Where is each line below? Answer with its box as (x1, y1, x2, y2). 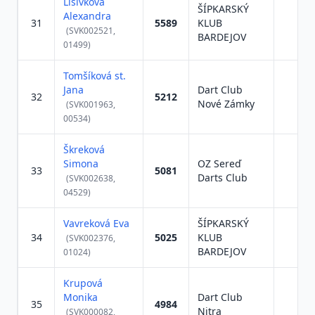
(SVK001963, (66, 98, 115, 110)
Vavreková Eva (63, 217, 129, 230)
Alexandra (63, 9, 111, 22)
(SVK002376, (66, 232, 115, 244)
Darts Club (198, 171, 247, 184)
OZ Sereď (198, 157, 241, 170)
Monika (63, 290, 98, 304)
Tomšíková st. (63, 69, 126, 82)
